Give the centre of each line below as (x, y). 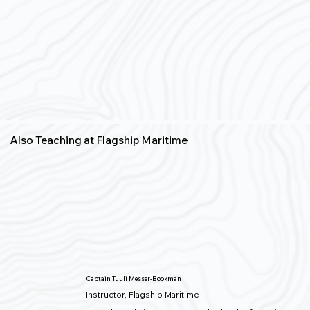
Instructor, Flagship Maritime (143, 294)
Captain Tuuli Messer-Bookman (134, 278)
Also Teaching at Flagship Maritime (99, 140)
